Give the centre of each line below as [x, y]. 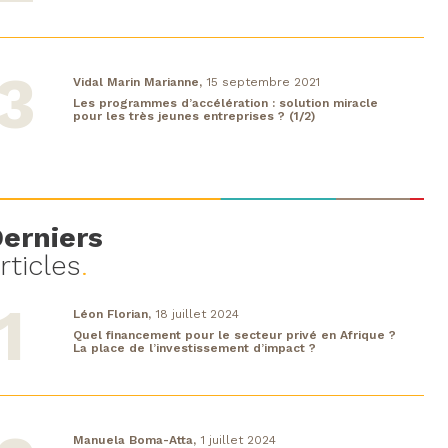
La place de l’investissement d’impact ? [194, 347]
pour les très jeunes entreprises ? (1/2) [194, 115]
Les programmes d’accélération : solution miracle [225, 102]
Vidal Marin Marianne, [137, 81]
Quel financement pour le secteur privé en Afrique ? [234, 334]
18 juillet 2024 [197, 313]
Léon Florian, [112, 313]
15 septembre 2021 [263, 81]
